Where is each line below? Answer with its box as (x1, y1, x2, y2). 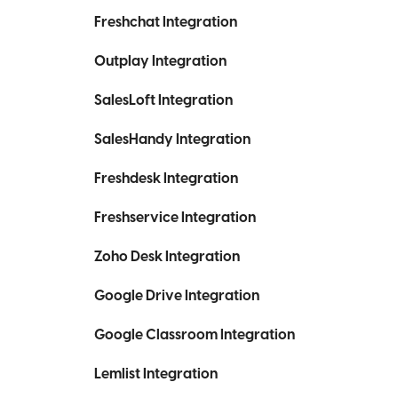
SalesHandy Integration (94, 130, 251, 149)
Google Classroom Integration (94, 325, 295, 345)
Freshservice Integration (94, 208, 256, 227)
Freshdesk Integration (94, 169, 238, 188)
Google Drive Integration (94, 286, 259, 306)
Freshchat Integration (94, 12, 237, 32)
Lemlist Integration (94, 364, 218, 384)
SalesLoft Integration (94, 91, 233, 110)
